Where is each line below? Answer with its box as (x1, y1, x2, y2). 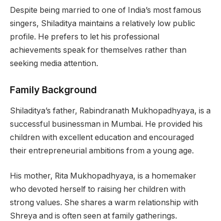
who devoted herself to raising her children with (10, 184, 185, 194)
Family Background (10, 84, 97, 96)
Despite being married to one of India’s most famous (10, 5, 201, 15)
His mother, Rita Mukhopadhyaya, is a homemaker (10, 171, 196, 181)
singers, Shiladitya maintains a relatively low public (10, 19, 195, 29)
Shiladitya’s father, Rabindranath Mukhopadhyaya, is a (10, 106, 211, 115)
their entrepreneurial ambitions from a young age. (10, 146, 194, 155)
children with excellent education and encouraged (10, 132, 194, 142)
